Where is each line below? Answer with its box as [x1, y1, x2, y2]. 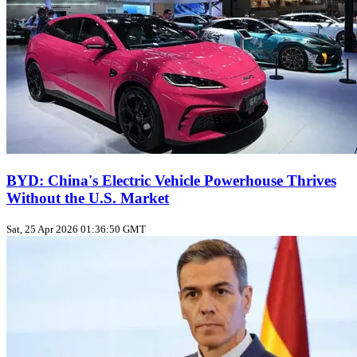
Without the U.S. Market [6, 189, 169, 206]
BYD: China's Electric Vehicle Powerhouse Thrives [6, 171, 336, 189]
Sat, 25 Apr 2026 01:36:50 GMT [6, 223, 146, 236]
